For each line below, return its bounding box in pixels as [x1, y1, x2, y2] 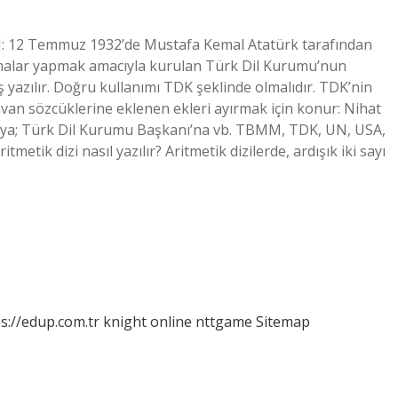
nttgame [195, 312, 252, 331]
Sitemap [256, 312, 310, 331]
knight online [103, 312, 192, 331]
